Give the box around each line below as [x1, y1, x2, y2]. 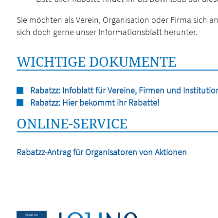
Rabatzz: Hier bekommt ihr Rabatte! [30, 97, 160, 108]
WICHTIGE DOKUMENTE [16, 52, 176, 71]
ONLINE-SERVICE [16, 114, 127, 132]
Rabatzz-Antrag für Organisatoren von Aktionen [16, 146, 187, 158]
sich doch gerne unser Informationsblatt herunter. [16, 26, 198, 37]
